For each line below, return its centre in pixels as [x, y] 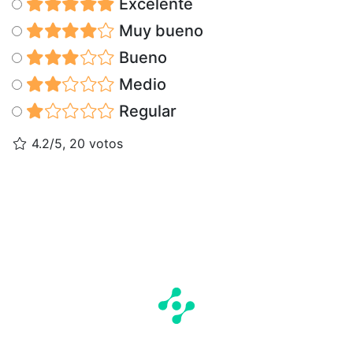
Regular [145, 111]
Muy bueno [159, 31]
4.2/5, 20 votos [75, 144]
